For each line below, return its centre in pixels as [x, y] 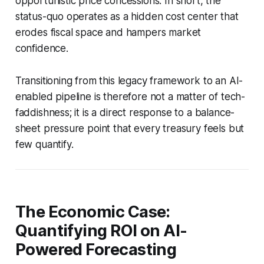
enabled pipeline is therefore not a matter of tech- [130, 96]
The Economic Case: [93, 212]
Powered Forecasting [96, 249]
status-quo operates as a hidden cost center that [127, 16]
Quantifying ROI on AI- [101, 230]
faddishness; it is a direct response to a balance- [125, 112]
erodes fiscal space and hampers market [108, 32]
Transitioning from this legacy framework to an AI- [129, 80]
